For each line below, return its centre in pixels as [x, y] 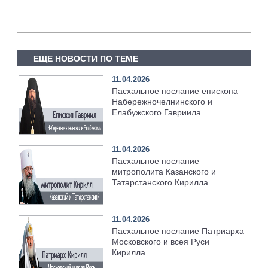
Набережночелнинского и [162, 102]
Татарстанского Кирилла [160, 183]
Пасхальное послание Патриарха [178, 231]
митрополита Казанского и [164, 172]
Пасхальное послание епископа [175, 91]
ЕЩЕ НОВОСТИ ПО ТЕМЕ [86, 59]
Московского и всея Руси [161, 242]
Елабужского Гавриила [157, 113]
